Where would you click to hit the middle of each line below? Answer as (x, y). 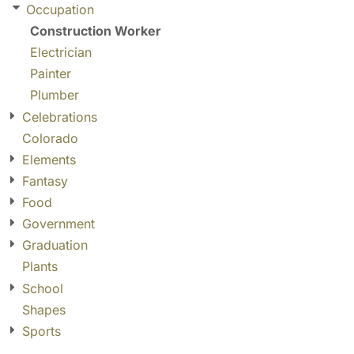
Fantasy (45, 181)
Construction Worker (96, 31)
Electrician (61, 53)
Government (59, 224)
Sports (42, 331)
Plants (40, 267)
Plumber (55, 95)
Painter (51, 74)
